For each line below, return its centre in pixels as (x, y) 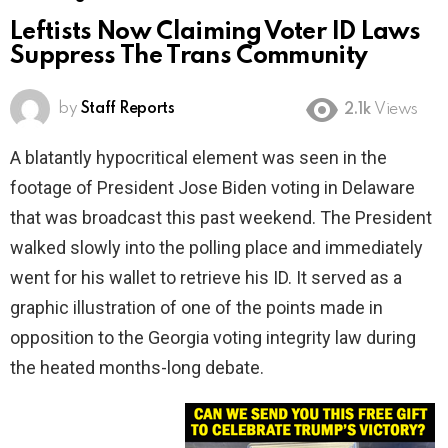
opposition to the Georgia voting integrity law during (213, 338)
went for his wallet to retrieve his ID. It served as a (206, 278)
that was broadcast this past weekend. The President (221, 218)
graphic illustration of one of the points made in (196, 308)
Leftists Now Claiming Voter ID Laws (215, 33)
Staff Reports (127, 109)
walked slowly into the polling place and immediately (216, 248)
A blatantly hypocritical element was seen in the (198, 158)
